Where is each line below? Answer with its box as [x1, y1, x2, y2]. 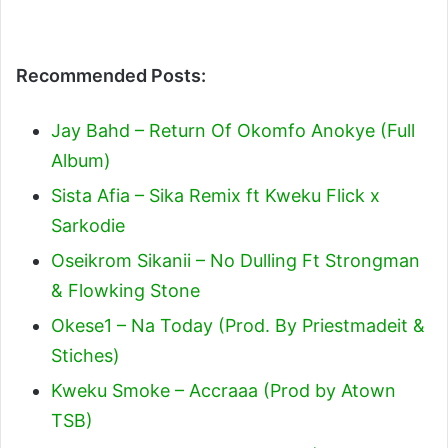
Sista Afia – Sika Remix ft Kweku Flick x [51, 185, 380, 206]
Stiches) [51, 345, 120, 366]
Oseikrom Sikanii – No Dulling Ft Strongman [51, 250, 420, 271]
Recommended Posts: [16, 65, 206, 86]
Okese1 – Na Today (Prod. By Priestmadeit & [51, 315, 425, 336]
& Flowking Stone [51, 280, 200, 301]
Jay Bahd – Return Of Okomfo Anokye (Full [51, 120, 415, 141]
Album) [51, 150, 111, 171]
